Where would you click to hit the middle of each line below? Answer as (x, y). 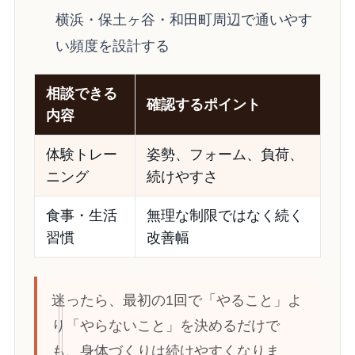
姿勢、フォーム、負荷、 (225, 155)
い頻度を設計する (112, 46)
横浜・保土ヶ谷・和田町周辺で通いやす (183, 20)
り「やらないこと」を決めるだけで (165, 326)
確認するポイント (203, 105)
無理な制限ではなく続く (225, 216)
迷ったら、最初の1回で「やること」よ (176, 301)
